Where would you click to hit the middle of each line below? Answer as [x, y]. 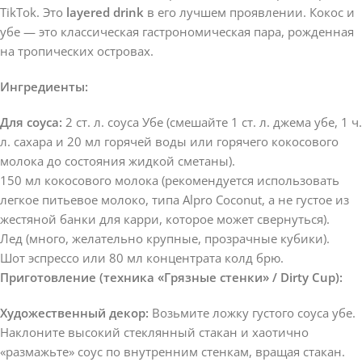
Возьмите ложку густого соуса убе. [252, 312]
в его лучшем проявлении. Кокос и [249, 12]
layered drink [105, 12]
